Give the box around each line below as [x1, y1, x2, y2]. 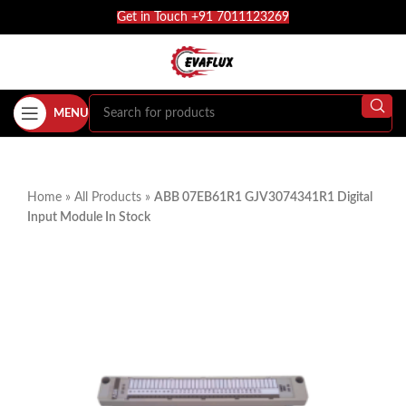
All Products [74, 191, 141, 204]
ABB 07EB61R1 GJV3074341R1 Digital [154, 191, 372, 204]
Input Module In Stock [27, 211, 150, 224]
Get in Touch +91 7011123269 [117, 11, 289, 24]
